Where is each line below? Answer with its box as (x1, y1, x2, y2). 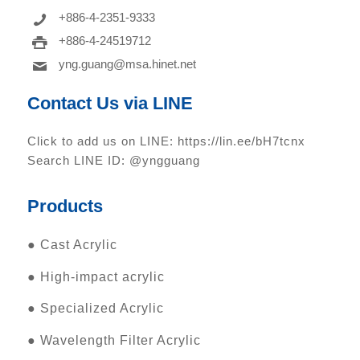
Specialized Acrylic (39, 301, 164, 316)
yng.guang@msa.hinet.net (58, 57, 196, 72)
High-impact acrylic (39, 269, 165, 284)
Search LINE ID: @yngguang (27, 153, 200, 167)
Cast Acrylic (39, 238, 117, 252)
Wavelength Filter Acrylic (39, 333, 201, 347)
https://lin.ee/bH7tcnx (177, 133, 305, 148)
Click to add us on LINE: (27, 133, 178, 148)
